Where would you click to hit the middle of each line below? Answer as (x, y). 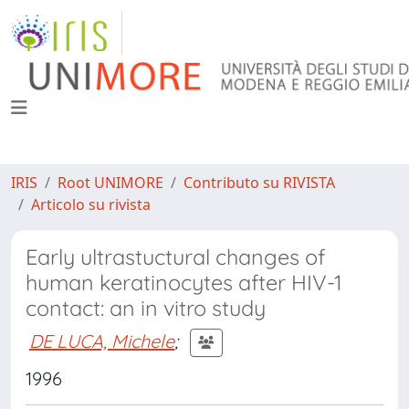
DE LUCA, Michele (102, 341)
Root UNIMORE (110, 183)
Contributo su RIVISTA (259, 183)
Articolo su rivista (91, 204)
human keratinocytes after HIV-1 (184, 283)
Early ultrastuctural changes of (175, 257)
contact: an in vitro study (146, 308)
